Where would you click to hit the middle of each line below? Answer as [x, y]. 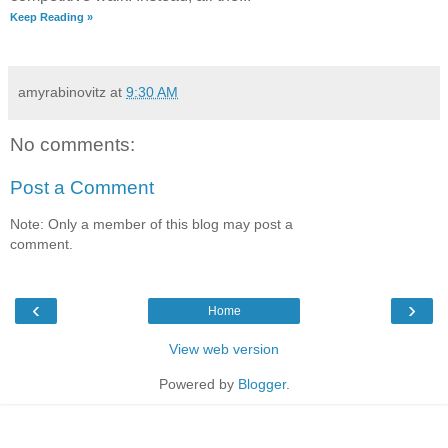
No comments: [72, 144]
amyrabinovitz [62, 91]
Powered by [198, 384]
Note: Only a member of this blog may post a [151, 223]
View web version [224, 349]
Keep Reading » [51, 16]
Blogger [261, 384]
